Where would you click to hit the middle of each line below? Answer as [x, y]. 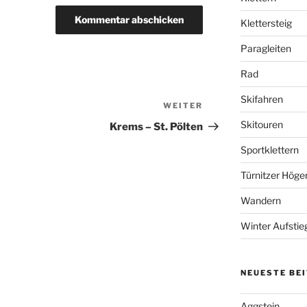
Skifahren [261, 99]
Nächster [227, 108]
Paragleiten [266, 48]
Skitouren [261, 124]
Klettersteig [266, 23]
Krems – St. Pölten [157, 127]
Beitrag [222, 124]
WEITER [183, 106]
